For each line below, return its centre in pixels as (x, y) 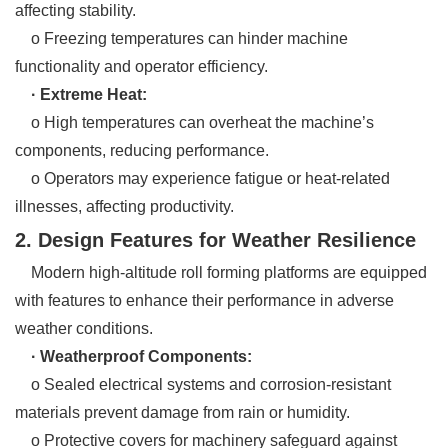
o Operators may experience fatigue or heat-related (202, 178)
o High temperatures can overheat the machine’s (194, 122)
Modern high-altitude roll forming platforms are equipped (221, 272)
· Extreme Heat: (89, 94)
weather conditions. (84, 328)
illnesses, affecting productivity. (124, 206)
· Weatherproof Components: (141, 356)
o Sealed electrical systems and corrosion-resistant (203, 384)
